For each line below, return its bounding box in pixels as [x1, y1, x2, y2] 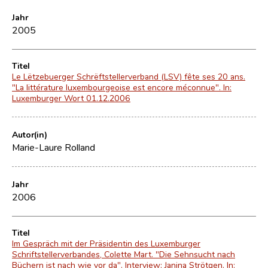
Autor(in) [12, 129, 47, 140]
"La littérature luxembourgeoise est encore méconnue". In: [12, 81, 232, 93]
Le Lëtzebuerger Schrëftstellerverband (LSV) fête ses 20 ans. [12, 71, 245, 82]
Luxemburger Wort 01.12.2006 [12, 92, 130, 103]
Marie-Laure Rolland [12, 141, 95, 153]
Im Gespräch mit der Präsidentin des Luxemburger [12, 237, 200, 249]
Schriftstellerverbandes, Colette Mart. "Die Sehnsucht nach [12, 248, 235, 260]
